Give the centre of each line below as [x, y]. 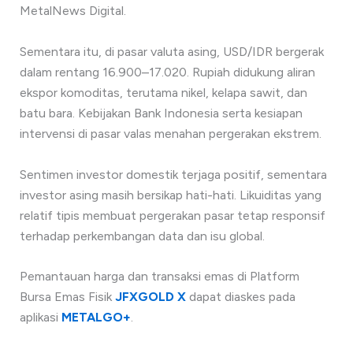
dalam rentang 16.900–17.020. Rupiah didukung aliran [167, 72]
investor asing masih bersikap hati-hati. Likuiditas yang [170, 195]
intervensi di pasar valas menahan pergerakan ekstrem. [170, 134]
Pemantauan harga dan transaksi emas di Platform [159, 277]
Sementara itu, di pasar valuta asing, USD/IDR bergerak [171, 52]
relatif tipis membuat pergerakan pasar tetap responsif [172, 215]
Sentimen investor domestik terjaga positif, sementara [173, 174]
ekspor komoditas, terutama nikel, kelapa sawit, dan [163, 93]
